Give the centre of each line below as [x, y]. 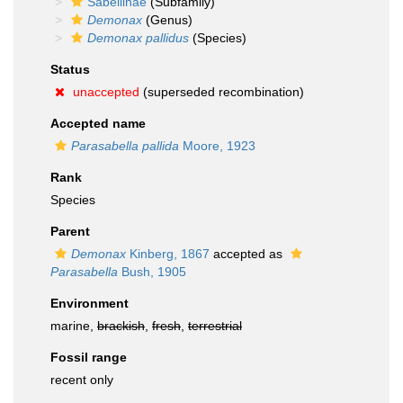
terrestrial [215, 326]
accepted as [248, 254]
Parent [70, 231]
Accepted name [98, 123]
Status [70, 69]
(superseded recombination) [222, 92]
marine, [74, 326]
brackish [121, 326]
